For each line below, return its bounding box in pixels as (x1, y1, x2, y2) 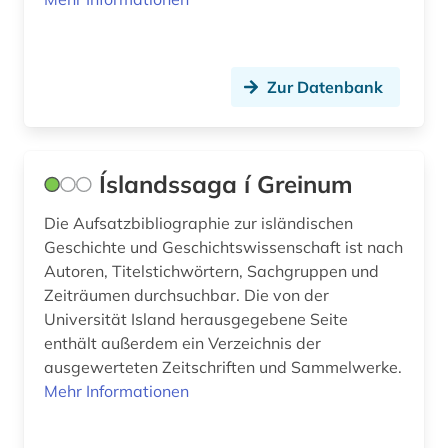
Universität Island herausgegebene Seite (44, 309, 348, 330)
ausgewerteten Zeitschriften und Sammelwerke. (44, 357, 402, 378)
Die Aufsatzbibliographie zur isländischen (44, 213, 353, 234)
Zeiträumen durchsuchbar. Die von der (44, 285, 329, 306)
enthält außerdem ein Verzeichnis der (44, 333, 321, 354)
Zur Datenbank (267, 77, 383, 98)
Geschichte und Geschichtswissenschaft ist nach (44, 237, 403, 258)
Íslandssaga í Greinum (99, 169, 353, 200)
